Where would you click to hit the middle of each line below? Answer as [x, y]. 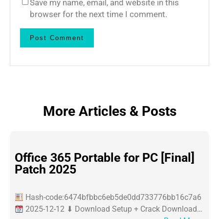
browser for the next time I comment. [99, 14]
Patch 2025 [45, 169]
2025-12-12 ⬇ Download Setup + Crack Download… [113, 209]
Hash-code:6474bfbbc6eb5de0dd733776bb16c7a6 [113, 197]
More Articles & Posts [109, 111]
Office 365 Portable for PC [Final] [105, 157]
